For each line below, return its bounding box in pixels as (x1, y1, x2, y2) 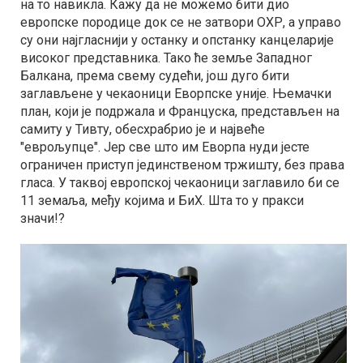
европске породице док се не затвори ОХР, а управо (20, 15, 341, 30)
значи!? (20, 211, 65, 226)
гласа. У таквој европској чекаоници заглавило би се (20, 175, 340, 190)
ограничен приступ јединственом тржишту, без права (20, 157, 344, 173)
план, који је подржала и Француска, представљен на (20, 104, 340, 119)
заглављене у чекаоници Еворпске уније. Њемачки (20, 86, 331, 101)
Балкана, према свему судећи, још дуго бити (20, 68, 289, 83)
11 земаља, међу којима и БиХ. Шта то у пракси (20, 193, 304, 208)
